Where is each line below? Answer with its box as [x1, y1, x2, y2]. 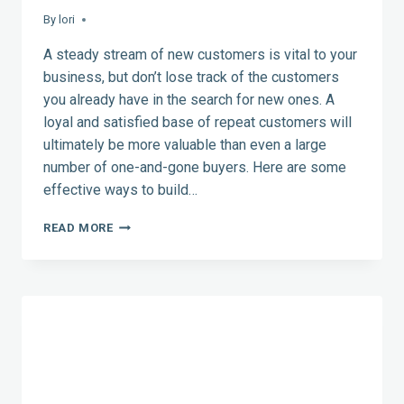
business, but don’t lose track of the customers [43, 68, 339, 86]
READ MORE [43, 220, 114, 234]
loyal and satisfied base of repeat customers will [43, 113, 352, 131]
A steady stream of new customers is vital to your [43, 45, 357, 63]
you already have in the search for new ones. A [43, 90, 335, 108]
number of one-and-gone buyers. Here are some [43, 158, 346, 176]
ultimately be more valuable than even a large [43, 135, 326, 153]
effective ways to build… [43, 180, 197, 198]
